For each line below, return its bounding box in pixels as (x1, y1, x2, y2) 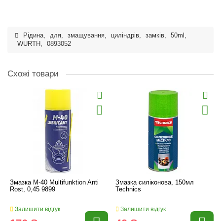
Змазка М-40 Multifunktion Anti (10, 179, 99, 186)
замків (146, 32, 164, 39)
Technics (115, 185, 141, 193)
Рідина (23, 32, 43, 39)
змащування (68, 32, 105, 39)
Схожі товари (7, 69, 59, 78)
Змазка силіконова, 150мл (115, 179, 194, 186)
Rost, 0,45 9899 (10, 185, 55, 193)
